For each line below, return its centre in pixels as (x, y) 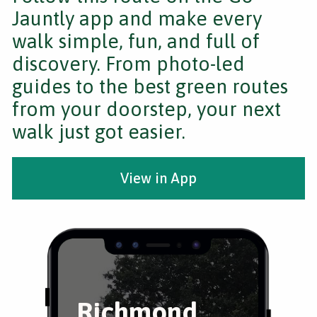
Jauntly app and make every (137, 18)
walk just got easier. (99, 132)
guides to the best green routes (150, 86)
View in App (158, 178)
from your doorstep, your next (146, 109)
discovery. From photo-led (128, 64)
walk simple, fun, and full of (136, 41)
